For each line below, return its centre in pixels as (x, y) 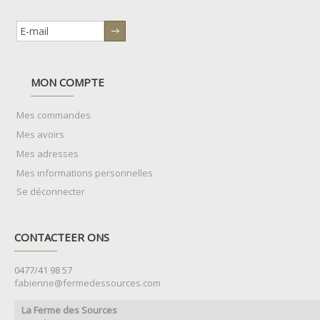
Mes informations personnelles (85, 173)
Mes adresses (47, 154)
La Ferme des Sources (69, 310)
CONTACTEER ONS (62, 237)
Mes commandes (54, 115)
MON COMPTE (67, 82)
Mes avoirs (40, 134)
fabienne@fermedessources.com (87, 283)
